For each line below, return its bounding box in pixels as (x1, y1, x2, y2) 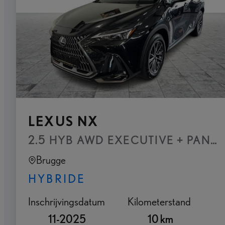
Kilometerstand (128, 194, 191, 208)
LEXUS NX (28, 114, 99, 130)
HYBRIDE (28, 172, 86, 186)
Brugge (36, 154, 66, 167)
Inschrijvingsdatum (28, 194, 105, 208)
